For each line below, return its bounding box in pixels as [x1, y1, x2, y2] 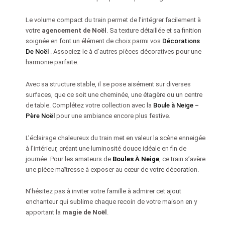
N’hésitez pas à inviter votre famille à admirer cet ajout [25, 187, 181, 195]
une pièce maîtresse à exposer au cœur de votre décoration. [25, 165, 199, 173]
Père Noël [25, 111, 55, 120]
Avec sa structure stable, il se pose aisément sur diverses [25, 80, 191, 88]
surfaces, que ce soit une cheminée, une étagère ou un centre [25, 90, 202, 98]
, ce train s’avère [159, 155, 205, 163]
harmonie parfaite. [25, 58, 78, 66]
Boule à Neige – [153, 101, 199, 109]
